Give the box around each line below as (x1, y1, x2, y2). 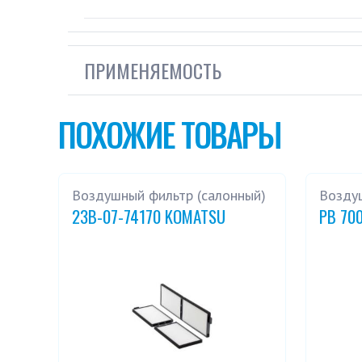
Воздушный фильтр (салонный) (72, 186, 266, 204)
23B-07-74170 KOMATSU (72, 204, 225, 229)
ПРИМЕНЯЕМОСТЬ (84, 56, 221, 85)
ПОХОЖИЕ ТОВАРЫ (58, 110, 281, 158)
